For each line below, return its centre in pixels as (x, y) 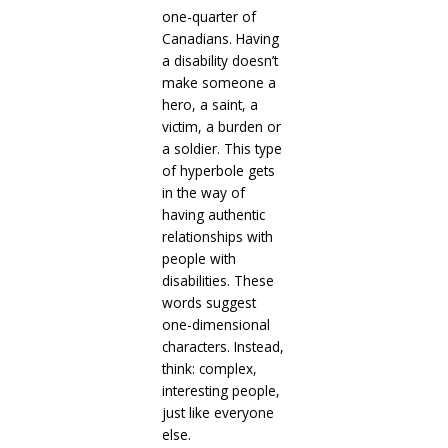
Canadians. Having (220, 38)
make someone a (218, 82)
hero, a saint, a (209, 104)
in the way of (203, 192)
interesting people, (220, 390)
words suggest (208, 302)
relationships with (217, 236)
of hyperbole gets (218, 170)
